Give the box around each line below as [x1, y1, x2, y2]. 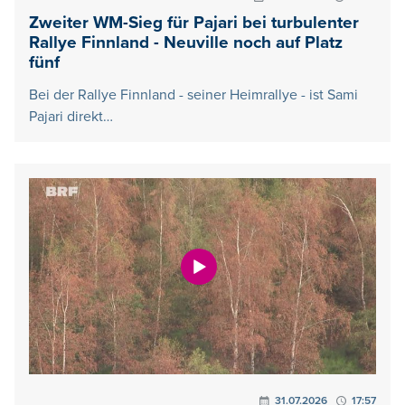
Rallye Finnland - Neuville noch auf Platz [29, 33, 343, 54]
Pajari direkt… [29, 108, 113, 127]
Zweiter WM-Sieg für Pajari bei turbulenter [29, 13, 359, 34]
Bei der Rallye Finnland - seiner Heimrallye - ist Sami [29, 86, 358, 105]
